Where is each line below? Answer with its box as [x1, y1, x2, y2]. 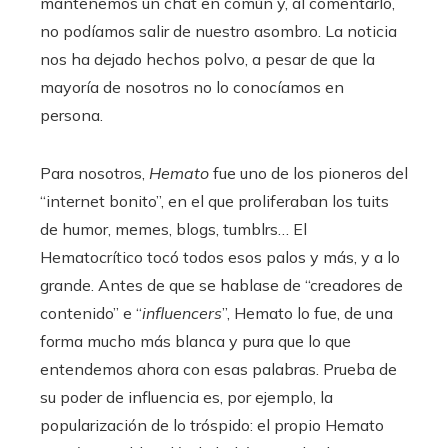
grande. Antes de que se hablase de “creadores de [40, 275, 403, 296]
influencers [142, 303, 222, 324]
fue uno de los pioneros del [209, 163, 408, 184]
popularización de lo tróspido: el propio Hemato [40, 415, 384, 436]
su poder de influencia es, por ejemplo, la [40, 387, 333, 408]
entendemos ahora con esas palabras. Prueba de [40, 359, 397, 380]
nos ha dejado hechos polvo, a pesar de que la [40, 49, 375, 70]
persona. [40, 105, 103, 126]
